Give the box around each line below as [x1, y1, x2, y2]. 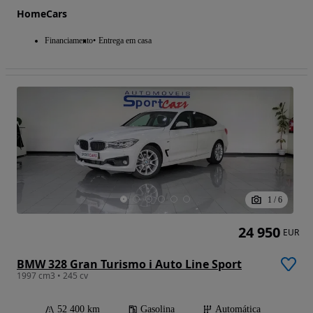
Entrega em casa [99, 35, 152, 45]
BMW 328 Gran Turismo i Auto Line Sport [17, 256, 242, 272]
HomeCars [17, 6, 67, 20]
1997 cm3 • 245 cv [17, 270, 88, 282]
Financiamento [45, 35, 93, 45]
